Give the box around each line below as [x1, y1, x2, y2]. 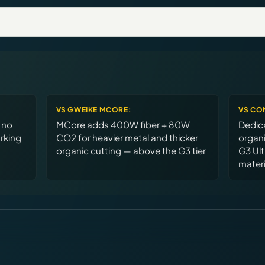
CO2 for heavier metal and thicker [56, 131, 198, 143]
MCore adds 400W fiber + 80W [56, 118, 190, 130]
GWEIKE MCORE [67, 105, 128, 114]
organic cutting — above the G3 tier [56, 144, 206, 156]
